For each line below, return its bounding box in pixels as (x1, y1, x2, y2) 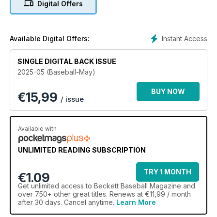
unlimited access (31, 181, 84, 190)
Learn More (116, 198, 156, 206)
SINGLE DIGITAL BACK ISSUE (17, 57, 116, 65)
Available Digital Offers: (10, 34, 90, 43)
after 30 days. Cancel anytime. (18, 198, 116, 206)
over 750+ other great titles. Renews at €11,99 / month (18, 189, 191, 198)
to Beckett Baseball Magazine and (84, 181, 195, 190)
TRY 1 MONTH (144, 167, 191, 176)
